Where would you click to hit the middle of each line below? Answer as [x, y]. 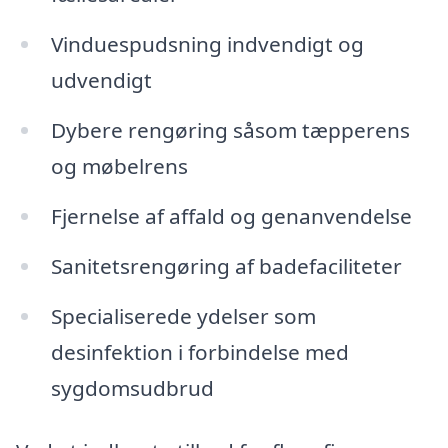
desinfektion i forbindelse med [199, 351]
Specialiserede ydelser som [183, 315]
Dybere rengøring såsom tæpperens [230, 130]
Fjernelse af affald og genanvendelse [231, 216]
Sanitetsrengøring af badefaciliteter [226, 265]
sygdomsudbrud [132, 387]
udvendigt [101, 80]
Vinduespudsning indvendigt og [207, 44]
